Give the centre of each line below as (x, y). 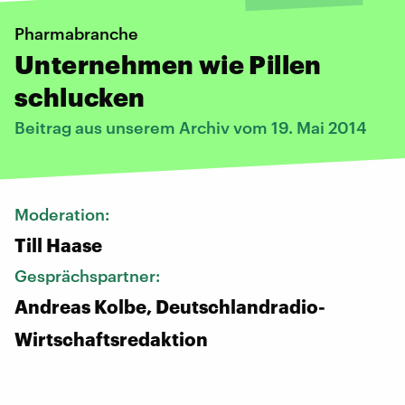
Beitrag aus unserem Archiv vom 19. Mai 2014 (191, 127)
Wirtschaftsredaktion (111, 339)
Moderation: (64, 214)
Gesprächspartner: (89, 275)
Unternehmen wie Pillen (168, 64)
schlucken (80, 96)
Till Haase (58, 245)
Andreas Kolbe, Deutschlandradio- (170, 306)
